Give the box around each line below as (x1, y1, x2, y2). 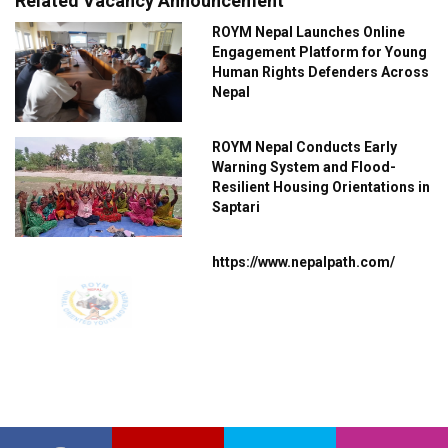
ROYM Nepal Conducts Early (212, 139, 398, 155)
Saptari (212, 199, 261, 215)
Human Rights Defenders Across (212, 64, 430, 80)
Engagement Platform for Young (212, 44, 428, 60)
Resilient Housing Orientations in (212, 179, 431, 195)
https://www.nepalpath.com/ (212, 254, 396, 270)
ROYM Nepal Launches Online (212, 24, 406, 40)
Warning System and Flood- (212, 159, 397, 175)
